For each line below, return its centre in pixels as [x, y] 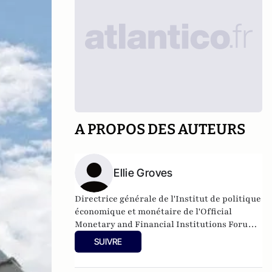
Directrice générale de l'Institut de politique [168, 199]
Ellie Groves [143, 173]
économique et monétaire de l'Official [154, 212]
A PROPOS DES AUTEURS [160, 129]
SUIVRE [108, 241]
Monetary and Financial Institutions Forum [165, 224]
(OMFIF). [94, 237]
